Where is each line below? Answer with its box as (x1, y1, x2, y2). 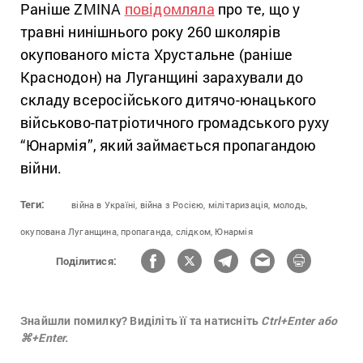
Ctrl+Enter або (261, 313, 338, 329)
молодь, (272, 199, 308, 211)
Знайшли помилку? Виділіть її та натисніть (20, 313, 262, 329)
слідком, (175, 225, 213, 238)
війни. (20, 158, 62, 178)
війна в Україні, (71, 199, 138, 211)
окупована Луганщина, (20, 225, 118, 238)
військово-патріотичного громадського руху (20, 113, 330, 133)
